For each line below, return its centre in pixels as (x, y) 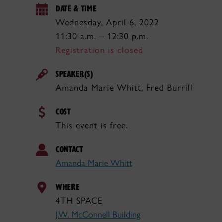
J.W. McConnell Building (98, 215)
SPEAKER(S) (74, 74)
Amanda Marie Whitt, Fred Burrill (124, 88)
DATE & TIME (76, 8)
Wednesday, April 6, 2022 (107, 22)
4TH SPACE (79, 201)
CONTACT (69, 149)
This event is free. (92, 125)
